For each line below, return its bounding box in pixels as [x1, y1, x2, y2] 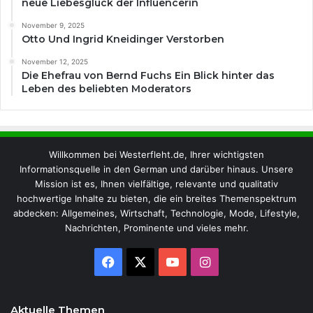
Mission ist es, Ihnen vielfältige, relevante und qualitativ [35, 178, 278, 190]
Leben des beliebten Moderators [22, 82, 191, 96]
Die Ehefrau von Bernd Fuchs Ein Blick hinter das [22, 69, 275, 82]
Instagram [209, 254, 270, 269]
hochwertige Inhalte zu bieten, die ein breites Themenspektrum [17, 193, 296, 205]
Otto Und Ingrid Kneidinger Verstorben [22, 33, 224, 46]
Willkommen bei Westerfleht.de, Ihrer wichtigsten [49, 149, 264, 161]
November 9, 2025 [22, 21, 85, 30]
